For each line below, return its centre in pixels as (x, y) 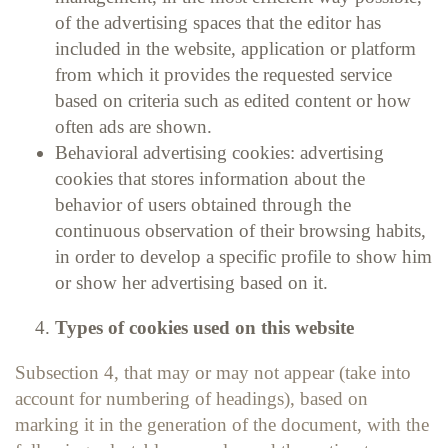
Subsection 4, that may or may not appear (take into (213, 372)
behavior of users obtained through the (203, 204)
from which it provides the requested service (223, 74)
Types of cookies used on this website (207, 327)
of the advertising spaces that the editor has (218, 22)
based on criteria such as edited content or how (233, 100)
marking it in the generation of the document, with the (222, 424)
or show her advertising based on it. (194, 282)
